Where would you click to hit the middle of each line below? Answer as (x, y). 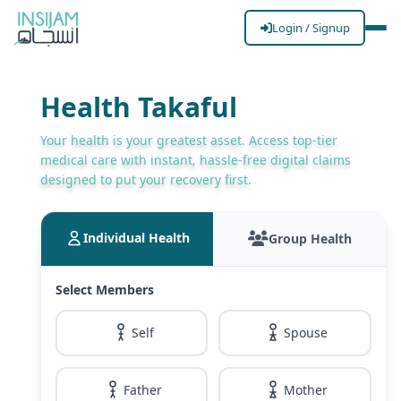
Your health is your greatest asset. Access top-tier (188, 140)
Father (142, 390)
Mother (306, 390)
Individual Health (136, 238)
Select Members (104, 290)
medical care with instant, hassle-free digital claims (195, 160)
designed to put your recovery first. (145, 179)
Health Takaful (138, 107)
